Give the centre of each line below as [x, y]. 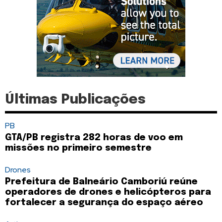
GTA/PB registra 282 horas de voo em [94, 138]
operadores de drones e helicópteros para [108, 192]
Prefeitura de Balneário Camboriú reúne [101, 182]
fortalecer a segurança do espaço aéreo [104, 203]
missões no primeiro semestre [78, 148]
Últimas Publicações [75, 100]
